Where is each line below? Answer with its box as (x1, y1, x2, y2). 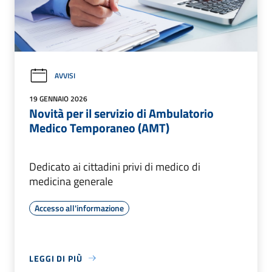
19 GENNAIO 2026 (29, 92, 87, 104)
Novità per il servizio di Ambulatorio (29, 103, 214, 123)
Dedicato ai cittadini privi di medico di (29, 158, 200, 175)
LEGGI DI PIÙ (29, 251, 83, 265)
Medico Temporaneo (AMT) (29, 118, 169, 137)
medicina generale (29, 172, 113, 189)
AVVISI (55, 70, 75, 82)
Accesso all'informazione (35, 201, 124, 214)
